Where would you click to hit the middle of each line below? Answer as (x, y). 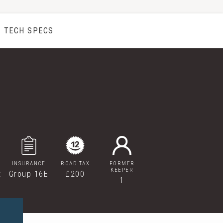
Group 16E (29, 174)
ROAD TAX (75, 164)
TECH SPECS (29, 31)
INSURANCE (29, 164)
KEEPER (122, 170)
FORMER (122, 164)
